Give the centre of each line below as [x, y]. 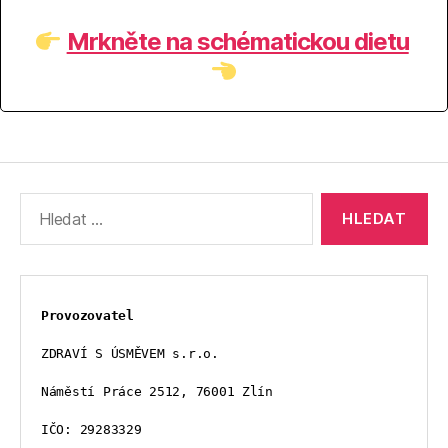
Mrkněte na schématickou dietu [237, 42]
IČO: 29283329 [91, 430]
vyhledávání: [61, 224]
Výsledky [48, 203]
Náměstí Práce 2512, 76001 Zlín [157, 392]
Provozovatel [87, 316]
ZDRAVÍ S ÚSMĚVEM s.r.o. [130, 354]
